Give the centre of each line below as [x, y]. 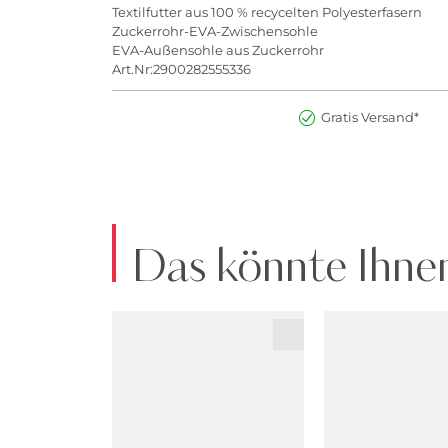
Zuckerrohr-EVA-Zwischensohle [215, 31]
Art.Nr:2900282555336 [181, 69]
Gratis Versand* [369, 116]
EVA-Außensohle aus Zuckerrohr [218, 50]
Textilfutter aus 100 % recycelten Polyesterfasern [267, 12]
